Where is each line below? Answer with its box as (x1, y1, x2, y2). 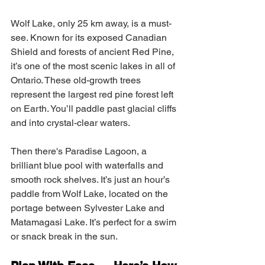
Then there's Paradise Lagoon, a (11, 146, 149, 157)
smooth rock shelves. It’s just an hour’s (11, 174, 172, 185)
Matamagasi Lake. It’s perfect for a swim (11, 216, 179, 228)
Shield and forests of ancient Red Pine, (11, 46, 176, 57)
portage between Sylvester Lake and (11, 202, 167, 214)
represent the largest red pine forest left (11, 89, 176, 100)
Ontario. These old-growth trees (11, 75, 143, 86)
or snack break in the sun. (11, 231, 118, 242)
